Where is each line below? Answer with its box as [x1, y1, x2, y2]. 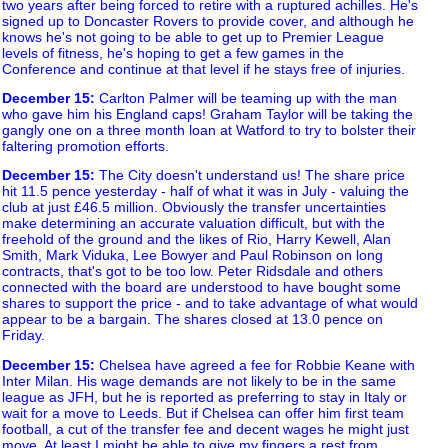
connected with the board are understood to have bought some [2, 279, 401, 296]
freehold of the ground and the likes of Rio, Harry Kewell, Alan [2, 231, 391, 248]
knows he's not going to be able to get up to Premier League [2, 28, 384, 45]
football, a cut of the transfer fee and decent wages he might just [2, 420, 409, 437]
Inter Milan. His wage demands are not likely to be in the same [2, 372, 396, 389]
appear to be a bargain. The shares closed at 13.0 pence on [2, 311, 383, 328]
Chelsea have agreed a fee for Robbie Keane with [95, 356, 415, 373]
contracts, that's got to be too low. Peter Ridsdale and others [2, 263, 383, 280]
